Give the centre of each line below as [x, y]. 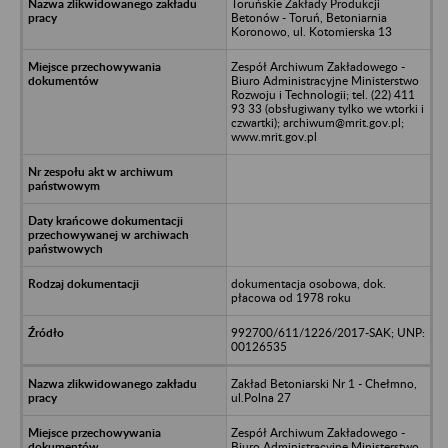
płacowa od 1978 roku [290, 297]
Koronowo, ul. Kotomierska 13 [311, 31]
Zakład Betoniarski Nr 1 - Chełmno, [323, 383]
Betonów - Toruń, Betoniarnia [308, 17]
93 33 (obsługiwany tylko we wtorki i [327, 108]
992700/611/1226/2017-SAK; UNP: [327, 332]
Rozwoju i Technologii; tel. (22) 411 [322, 94]
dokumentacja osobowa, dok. [308, 283]
